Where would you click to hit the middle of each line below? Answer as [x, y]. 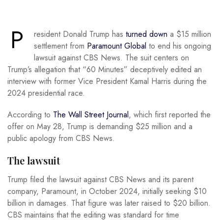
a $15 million [189, 34]
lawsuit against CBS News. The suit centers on [111, 58]
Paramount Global [117, 46]
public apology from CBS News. [61, 138]
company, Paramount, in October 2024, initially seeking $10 [107, 192]
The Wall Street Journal [91, 115]
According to [30, 115]
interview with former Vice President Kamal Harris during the [107, 81]
